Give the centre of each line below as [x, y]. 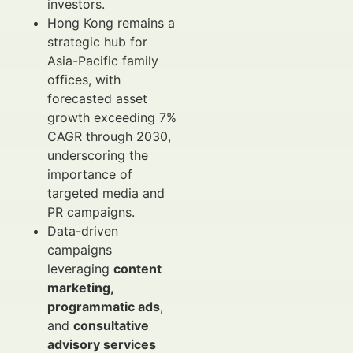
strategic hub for [97, 42]
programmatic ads [104, 307]
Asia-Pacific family [103, 61]
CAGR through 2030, [109, 136]
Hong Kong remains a [111, 23]
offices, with [84, 80]
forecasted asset [97, 98]
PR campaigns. [91, 212]
